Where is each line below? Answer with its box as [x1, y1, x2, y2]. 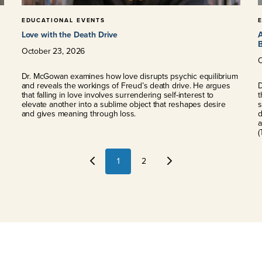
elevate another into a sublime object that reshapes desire [21, 98, 226, 111]
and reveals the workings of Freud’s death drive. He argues [21, 79, 230, 92]
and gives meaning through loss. [21, 107, 136, 120]
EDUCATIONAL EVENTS [21, 15, 105, 25]
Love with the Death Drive [21, 28, 118, 41]
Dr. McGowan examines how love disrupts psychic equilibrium [21, 70, 238, 82]
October [21, 44, 51, 57]
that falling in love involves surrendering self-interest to [21, 88, 214, 101]
